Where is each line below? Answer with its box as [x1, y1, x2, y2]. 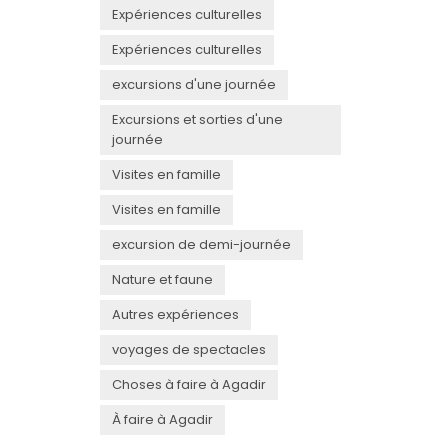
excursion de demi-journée [112, 234, 291, 254]
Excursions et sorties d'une [112, 109, 283, 129]
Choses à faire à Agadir [112, 374, 266, 394]
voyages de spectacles [112, 339, 266, 359]
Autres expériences [112, 304, 239, 324]
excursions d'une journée [112, 74, 276, 94]
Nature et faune [112, 269, 213, 289]
